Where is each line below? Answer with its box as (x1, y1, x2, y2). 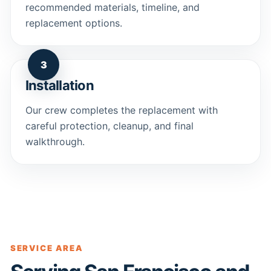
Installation (25, 77, 94, 93)
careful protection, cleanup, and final (25, 120, 194, 132)
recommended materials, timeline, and (25, 1, 200, 13)
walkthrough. (25, 135, 85, 148)
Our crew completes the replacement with (25, 104, 218, 116)
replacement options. (25, 17, 122, 29)
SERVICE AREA (10, 243, 83, 253)
